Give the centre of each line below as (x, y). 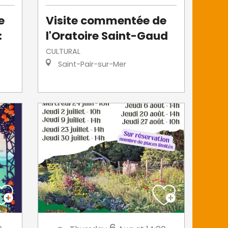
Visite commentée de (106, 20)
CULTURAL (63, 51)
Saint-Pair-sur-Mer (91, 64)
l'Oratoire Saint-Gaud (107, 36)
